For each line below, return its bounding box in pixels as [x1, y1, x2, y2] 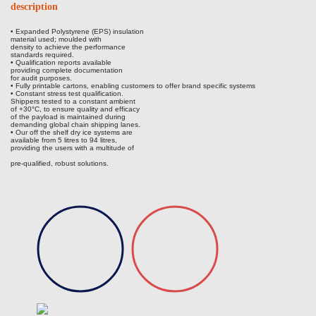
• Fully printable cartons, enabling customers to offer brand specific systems [11, 81, 255, 90]
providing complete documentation [11, 66, 123, 74]
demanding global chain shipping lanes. [11, 120, 140, 128]
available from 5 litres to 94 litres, [11, 135, 117, 144]
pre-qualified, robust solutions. [11, 159, 109, 167]
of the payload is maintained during [11, 112, 126, 121]
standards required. [11, 50, 74, 59]
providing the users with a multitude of [11, 143, 134, 152]
